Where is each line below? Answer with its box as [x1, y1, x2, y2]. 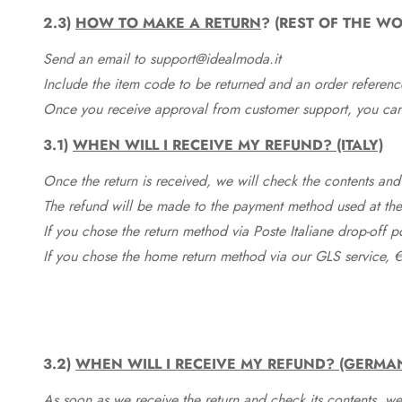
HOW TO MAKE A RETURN [75, 12, 261, 33]
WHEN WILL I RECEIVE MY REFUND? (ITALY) [73, 134, 383, 155]
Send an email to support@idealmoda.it [43, 48, 281, 69]
